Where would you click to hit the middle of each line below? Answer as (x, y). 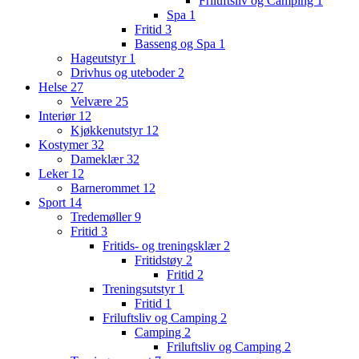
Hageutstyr (100, 58)
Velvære (93, 102)
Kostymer (65, 145)
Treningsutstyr (140, 289)
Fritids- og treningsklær (163, 246)
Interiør (58, 116)
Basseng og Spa (177, 44)
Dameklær (99, 159)
